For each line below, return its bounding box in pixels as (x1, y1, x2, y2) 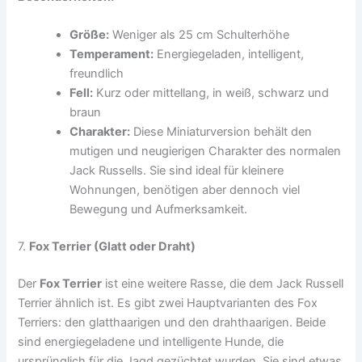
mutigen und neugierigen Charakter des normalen (69, 144, 342, 159)
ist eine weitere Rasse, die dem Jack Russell (102, 276, 344, 291)
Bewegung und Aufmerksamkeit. (69, 202, 248, 217)
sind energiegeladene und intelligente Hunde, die (18, 335, 284, 349)
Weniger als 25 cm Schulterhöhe (109, 27, 290, 43)
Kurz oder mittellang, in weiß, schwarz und (93, 86, 330, 101)
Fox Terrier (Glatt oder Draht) (29, 239, 196, 255)
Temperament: (69, 47, 154, 62)
